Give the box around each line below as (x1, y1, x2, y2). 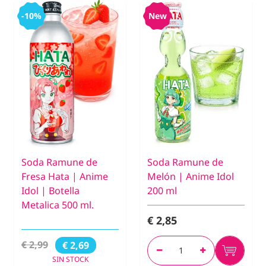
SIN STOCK (52, 254, 88, 264)
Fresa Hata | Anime (21, 169, 108, 183)
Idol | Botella (21, 183, 80, 197)
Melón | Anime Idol (147, 169, 234, 183)
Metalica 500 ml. (21, 198, 94, 211)
